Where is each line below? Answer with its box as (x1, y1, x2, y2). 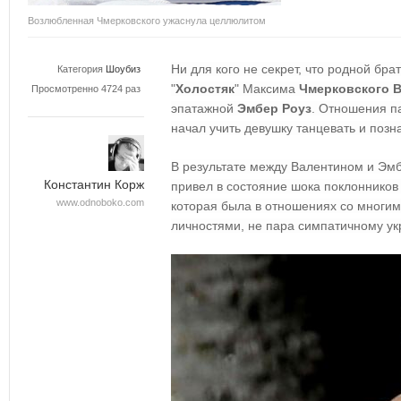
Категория (57, 64, 103, 74)
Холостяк (175, 81, 235, 96)
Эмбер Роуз (237, 101, 311, 115)
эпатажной (171, 101, 237, 115)
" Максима (235, 81, 299, 96)
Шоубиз (106, 64, 141, 74)
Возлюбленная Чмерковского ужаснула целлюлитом (28, 15, 266, 26)
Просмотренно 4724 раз (31, 83, 141, 94)
